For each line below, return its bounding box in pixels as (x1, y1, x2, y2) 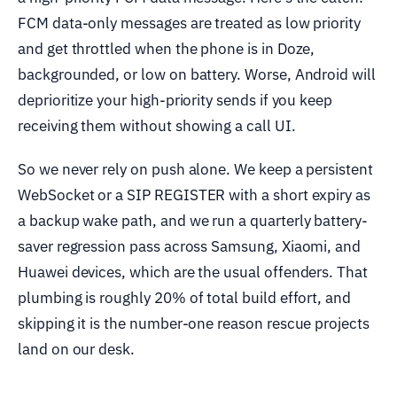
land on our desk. (18, 339, 135, 360)
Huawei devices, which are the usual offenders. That (18, 262, 368, 283)
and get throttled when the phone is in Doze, (18, 39, 315, 59)
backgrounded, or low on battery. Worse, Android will (18, 65, 376, 85)
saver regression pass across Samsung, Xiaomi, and (18, 237, 362, 257)
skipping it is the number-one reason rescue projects (18, 314, 370, 334)
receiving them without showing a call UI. (18, 116, 296, 136)
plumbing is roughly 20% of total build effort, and (18, 288, 352, 308)
